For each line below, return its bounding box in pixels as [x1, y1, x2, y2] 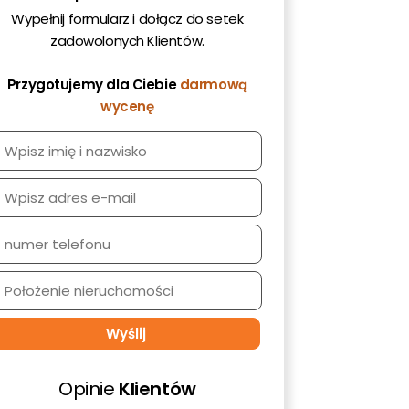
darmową [179, 74, 247, 94]
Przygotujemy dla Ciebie [6, 74, 180, 94]
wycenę [100, 96, 154, 116]
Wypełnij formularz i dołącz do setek [11, 8, 244, 28]
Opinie [58, 375, 120, 402]
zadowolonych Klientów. [49, 30, 204, 50]
